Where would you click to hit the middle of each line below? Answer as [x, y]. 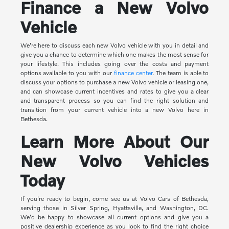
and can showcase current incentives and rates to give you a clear [114, 91]
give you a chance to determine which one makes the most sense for [114, 55]
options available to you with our [67, 73]
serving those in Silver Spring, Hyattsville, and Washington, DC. [114, 208]
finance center [133, 73]
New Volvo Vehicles [114, 161]
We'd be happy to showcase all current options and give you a [114, 217]
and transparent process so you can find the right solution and [114, 101]
